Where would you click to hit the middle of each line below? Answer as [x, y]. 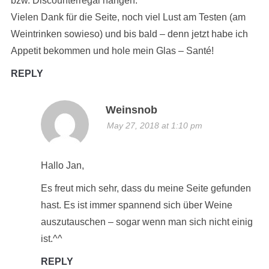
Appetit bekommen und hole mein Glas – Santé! [112, 51]
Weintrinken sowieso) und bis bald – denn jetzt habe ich [129, 34]
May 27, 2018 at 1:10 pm [154, 125]
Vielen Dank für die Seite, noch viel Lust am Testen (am [128, 17]
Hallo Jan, [62, 165]
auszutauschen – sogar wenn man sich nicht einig [147, 222]
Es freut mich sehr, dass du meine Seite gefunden [146, 188]
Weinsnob [131, 110]
